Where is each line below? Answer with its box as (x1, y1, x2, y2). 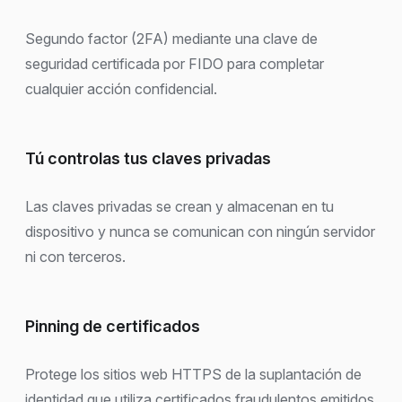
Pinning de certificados (25, 316, 200, 336)
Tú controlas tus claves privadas (25, 148, 271, 168)
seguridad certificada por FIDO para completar (25, 54, 324, 73)
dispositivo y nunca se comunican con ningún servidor (25, 222, 375, 240)
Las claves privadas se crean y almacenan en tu (25, 197, 334, 215)
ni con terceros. (25, 247, 126, 266)
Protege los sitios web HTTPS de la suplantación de (25, 365, 362, 384)
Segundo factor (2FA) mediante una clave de (25, 29, 318, 48)
